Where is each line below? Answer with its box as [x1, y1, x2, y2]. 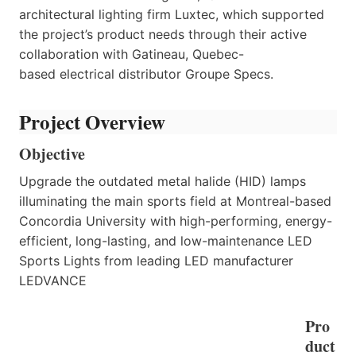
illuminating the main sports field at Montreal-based [19, 193, 331, 210]
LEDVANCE [19, 273, 87, 289]
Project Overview [19, 106, 165, 137]
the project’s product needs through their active [19, 25, 307, 42]
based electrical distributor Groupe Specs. [19, 65, 273, 82]
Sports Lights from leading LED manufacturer [19, 253, 293, 269]
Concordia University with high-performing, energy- [19, 213, 332, 230]
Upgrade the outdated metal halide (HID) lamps [19, 173, 306, 190]
